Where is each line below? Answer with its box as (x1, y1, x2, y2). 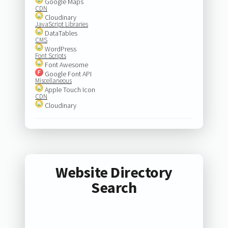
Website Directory (55, 162, 173, 182)
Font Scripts (35, 51, 66, 60)
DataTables (43, 28, 77, 38)
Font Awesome (43, 60, 88, 69)
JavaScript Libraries (35, 19, 88, 28)
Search (91, 178, 137, 197)
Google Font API (43, 69, 92, 78)
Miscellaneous (35, 76, 72, 85)
